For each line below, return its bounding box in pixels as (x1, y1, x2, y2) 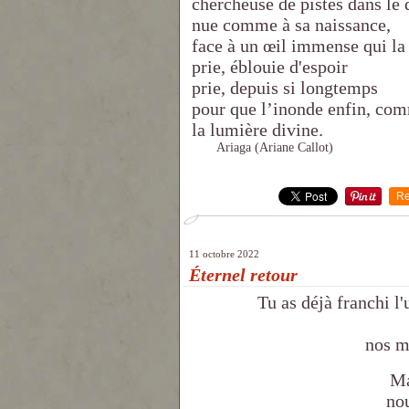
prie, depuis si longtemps (192, 78, 378, 99)
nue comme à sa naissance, (192, 15, 391, 36)
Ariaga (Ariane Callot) (192, 141, 333, 155)
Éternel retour (189, 265, 298, 286)
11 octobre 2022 (189, 248, 259, 260)
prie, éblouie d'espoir (192, 57, 348, 78)
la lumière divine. (192, 120, 323, 141)
